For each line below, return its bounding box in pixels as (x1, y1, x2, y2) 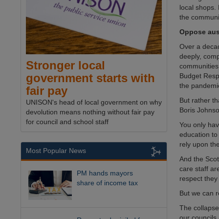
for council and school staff (26, 118, 109, 126)
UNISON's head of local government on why (26, 98, 162, 107)
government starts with (26, 71, 155, 85)
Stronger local (26, 59, 105, 72)
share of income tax (77, 179, 138, 187)
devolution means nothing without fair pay (26, 108, 154, 116)
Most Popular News (26, 147, 86, 155)
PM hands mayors (77, 169, 133, 177)
